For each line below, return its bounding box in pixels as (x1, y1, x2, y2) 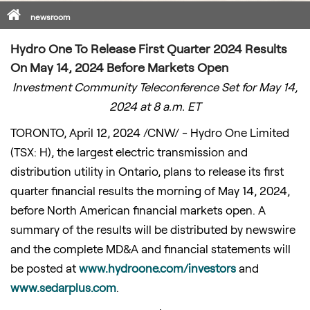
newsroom (30, 12, 70, 21)
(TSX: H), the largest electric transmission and (10, 145, 248, 158)
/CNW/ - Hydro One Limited (140, 125, 289, 139)
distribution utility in (10, 164, 118, 178)
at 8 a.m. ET (137, 99, 201, 113)
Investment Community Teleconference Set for (12, 80, 259, 93)
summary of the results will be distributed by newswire (10, 222, 295, 236)
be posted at (10, 261, 79, 275)
